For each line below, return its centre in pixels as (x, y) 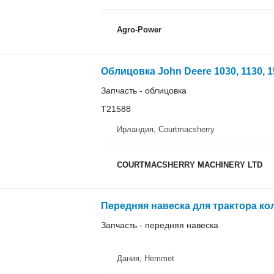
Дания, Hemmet (145, 258)
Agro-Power (139, 30)
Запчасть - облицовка (143, 90)
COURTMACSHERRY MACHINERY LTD (189, 165)
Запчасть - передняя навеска (159, 225)
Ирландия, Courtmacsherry (165, 129)
